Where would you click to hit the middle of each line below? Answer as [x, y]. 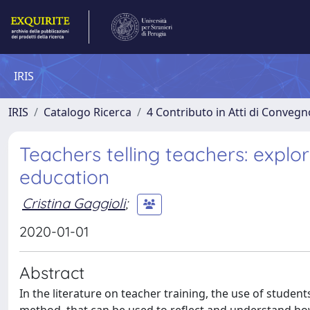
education [64, 177]
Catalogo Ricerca [88, 112]
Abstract [52, 273]
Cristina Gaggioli [74, 203]
